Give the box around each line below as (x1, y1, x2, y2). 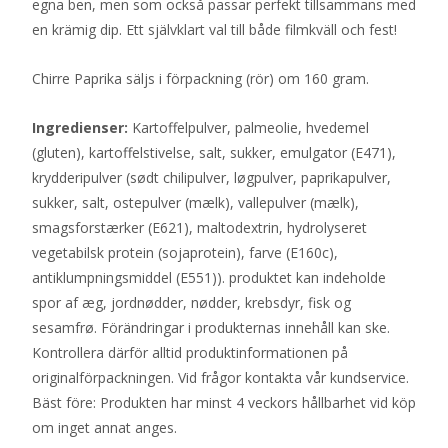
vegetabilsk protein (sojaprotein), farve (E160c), (32, 243, 338, 262)
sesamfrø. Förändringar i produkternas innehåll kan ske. (32, 318, 390, 337)
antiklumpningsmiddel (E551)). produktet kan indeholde (32, 268, 386, 287)
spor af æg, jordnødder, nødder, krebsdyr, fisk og (32, 293, 351, 312)
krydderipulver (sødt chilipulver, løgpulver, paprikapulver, (32, 168, 391, 187)
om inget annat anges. (32, 418, 177, 437)
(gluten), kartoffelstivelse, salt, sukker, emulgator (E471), (32, 143, 396, 162)
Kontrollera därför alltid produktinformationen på (32, 343, 348, 362)
